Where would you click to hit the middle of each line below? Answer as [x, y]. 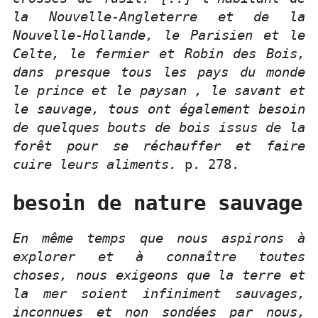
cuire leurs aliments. [95, 165]
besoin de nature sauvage [158, 203]
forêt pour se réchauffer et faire [159, 146]
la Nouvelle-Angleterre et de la [159, 17]
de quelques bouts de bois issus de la [159, 128]
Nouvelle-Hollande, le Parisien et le [159, 35]
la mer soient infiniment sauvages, [159, 293]
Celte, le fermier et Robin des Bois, [159, 54]
